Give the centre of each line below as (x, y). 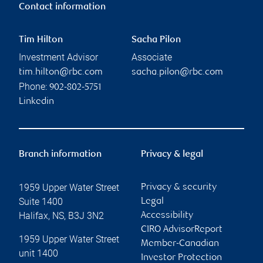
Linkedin (36, 102)
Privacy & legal (172, 154)
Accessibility (167, 215)
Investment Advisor (58, 57)
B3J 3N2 (86, 215)
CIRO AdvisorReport (182, 230)
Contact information (62, 7)
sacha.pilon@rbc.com (177, 72)
